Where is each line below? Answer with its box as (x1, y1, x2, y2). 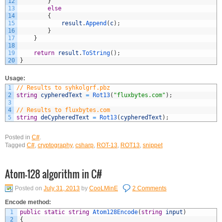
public (20, 208, 41, 216)
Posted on (15, 185, 44, 192)
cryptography (38, 142, 72, 149)
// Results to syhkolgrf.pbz (16, 84, 110, 92)
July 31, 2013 (44, 185, 80, 192)
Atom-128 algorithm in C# (5, 166, 102, 182)
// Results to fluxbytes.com (16, 107, 110, 114)
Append (86, 19, 107, 27)
